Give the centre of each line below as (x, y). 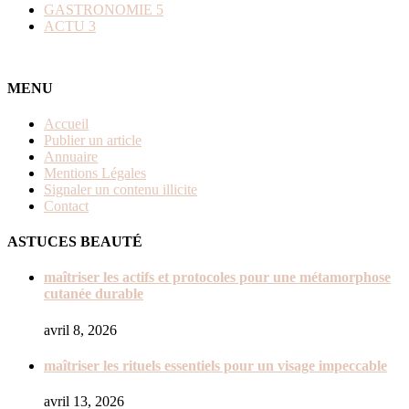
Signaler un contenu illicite (121, 189)
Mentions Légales (95, 173)
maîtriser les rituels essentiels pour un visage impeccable (215, 366)
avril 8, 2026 (80, 330)
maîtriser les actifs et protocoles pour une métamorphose (217, 278)
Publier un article (93, 140)
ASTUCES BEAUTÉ (75, 242)
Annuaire (71, 156)
